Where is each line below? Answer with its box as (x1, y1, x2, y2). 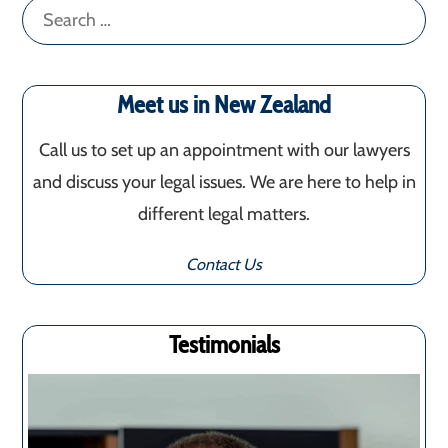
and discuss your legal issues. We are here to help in (32, 171, 416, 194)
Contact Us (186, 254, 262, 275)
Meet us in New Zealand (117, 90, 331, 120)
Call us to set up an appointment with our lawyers (38, 139, 410, 162)
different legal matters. (138, 203, 310, 226)
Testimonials (168, 330, 280, 360)
